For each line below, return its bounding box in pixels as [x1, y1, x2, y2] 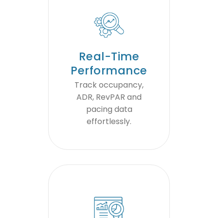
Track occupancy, [74, 79, 144, 91]
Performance [71, 63, 147, 79]
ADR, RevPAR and [76, 91, 142, 103]
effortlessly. [87, 116, 131, 127]
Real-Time [78, 49, 140, 65]
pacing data [86, 104, 132, 115]
